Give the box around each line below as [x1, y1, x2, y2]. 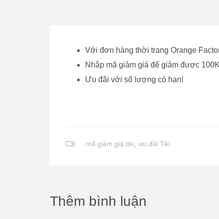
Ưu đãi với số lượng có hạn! [85, 75, 183, 84]
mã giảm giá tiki [85, 140, 134, 148]
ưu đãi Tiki [138, 140, 170, 148]
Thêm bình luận [50, 194, 147, 209]
